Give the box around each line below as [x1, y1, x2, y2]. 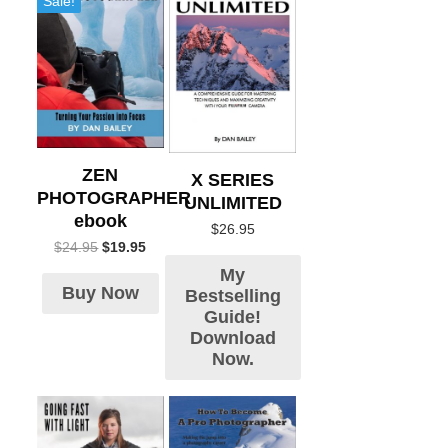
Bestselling [184, 285, 281, 306]
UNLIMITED [183, 193, 282, 214]
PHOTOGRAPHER [37, 187, 191, 208]
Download [189, 327, 276, 348]
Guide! [204, 306, 262, 327]
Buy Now [61, 282, 139, 303]
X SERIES [191, 170, 275, 191]
